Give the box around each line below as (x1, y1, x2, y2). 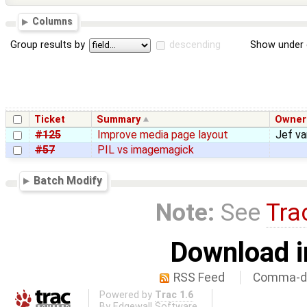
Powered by (99, 288, 155, 301)
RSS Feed (173, 271, 225, 285)
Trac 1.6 (154, 288, 193, 301)
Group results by (10, 39, 86, 51)
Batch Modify (34, 173, 103, 187)
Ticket (34, 113, 66, 125)
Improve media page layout (97, 127, 228, 141)
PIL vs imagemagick (97, 143, 194, 156)
